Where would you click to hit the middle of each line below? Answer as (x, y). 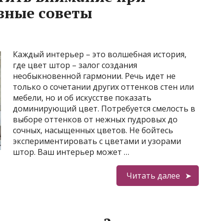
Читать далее (153, 176)
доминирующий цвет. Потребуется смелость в (104, 109)
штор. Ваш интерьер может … (71, 152)
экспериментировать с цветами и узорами (97, 141)
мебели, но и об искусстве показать (82, 98)
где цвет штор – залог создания (75, 65)
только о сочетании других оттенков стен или (103, 87)
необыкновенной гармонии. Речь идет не (94, 76)
